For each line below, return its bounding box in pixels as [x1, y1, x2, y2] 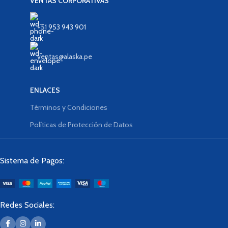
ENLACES [30, 85, 60, 95]
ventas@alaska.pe [37, 51, 92, 61]
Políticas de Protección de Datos [30, 120, 133, 129]
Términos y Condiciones [30, 102, 107, 112]
